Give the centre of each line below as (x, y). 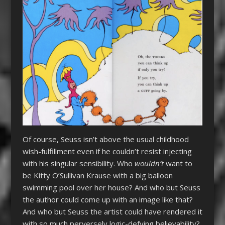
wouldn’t (150, 163)
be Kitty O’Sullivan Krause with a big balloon (97, 176)
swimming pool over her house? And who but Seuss (111, 188)
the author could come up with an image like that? (107, 200)
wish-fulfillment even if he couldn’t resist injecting (107, 151)
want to (179, 163)
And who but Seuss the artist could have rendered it (112, 212)
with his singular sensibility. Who (78, 163)
